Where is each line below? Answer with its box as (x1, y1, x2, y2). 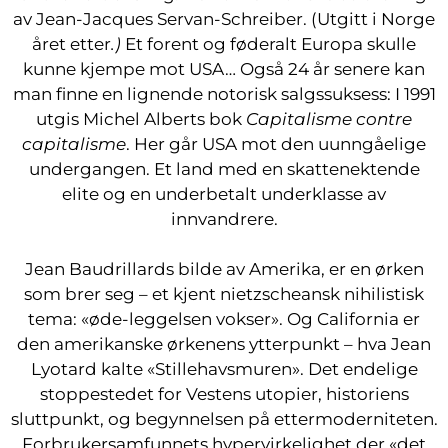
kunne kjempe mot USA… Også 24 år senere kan (23, 59, 425, 79)
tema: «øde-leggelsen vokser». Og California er (28, 309, 420, 329)
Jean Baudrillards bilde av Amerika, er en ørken (24, 259, 424, 279)
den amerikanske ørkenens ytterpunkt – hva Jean (17, 334, 431, 354)
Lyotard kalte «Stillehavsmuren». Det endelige (30, 359, 418, 379)
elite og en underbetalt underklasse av (62, 184, 386, 204)
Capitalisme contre (246, 109, 412, 129)
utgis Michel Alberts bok (36, 109, 246, 129)
